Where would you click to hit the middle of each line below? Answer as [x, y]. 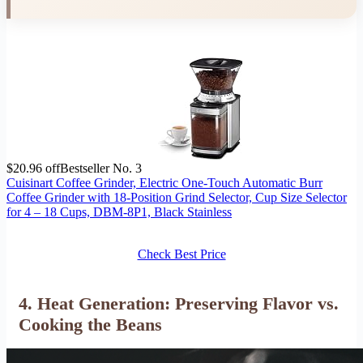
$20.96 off [33, 168]
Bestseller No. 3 [101, 168]
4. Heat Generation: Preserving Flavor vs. [179, 303]
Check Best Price [181, 254]
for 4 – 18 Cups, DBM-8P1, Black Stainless [119, 211]
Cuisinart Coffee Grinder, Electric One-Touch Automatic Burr [164, 182]
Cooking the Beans [90, 324]
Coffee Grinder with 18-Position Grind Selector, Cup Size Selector [177, 197]
